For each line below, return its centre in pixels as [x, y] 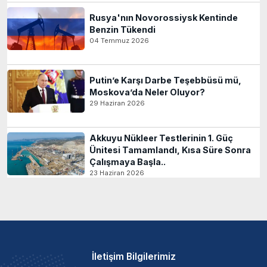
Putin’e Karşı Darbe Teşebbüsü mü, [165, 80]
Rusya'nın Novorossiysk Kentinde [164, 17]
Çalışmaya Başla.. [128, 162]
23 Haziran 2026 [117, 173]
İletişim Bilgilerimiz [133, 256]
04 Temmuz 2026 [119, 40]
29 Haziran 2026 [117, 103]
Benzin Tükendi [122, 29]
